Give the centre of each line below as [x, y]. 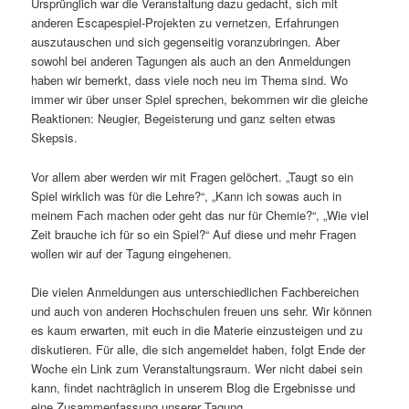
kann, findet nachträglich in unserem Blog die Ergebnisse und [194, 387]
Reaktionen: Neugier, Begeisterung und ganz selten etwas [184, 119]
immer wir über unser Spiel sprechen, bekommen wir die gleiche [200, 100]
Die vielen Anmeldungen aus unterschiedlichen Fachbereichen [195, 291]
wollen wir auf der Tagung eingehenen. [132, 253]
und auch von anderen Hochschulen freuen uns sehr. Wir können [202, 310]
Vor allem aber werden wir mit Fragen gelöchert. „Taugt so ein [193, 176]
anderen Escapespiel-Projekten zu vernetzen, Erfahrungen [185, 23]
